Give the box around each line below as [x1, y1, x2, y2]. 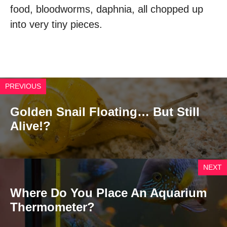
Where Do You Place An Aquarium [10, 186, 207, 200]
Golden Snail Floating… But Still [10, 105, 200, 119]
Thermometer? [10, 200, 95, 214]
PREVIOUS [5, 82, 41, 91]
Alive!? [10, 119, 51, 133]
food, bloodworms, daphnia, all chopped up [10, 4, 203, 15]
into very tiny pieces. [10, 19, 102, 30]
